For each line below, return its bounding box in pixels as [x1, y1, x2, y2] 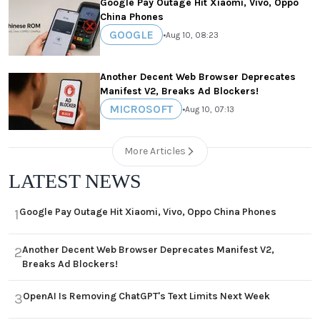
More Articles [124, 145, 186, 158]
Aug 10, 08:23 [166, 29, 219, 40]
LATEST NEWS [9, 170, 141, 193]
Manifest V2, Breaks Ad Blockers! [100, 85, 259, 98]
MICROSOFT [109, 102, 173, 116]
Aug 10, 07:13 [185, 104, 234, 114]
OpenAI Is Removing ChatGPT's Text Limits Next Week [23, 290, 270, 303]
